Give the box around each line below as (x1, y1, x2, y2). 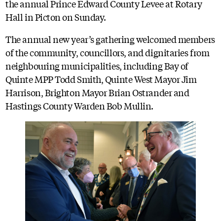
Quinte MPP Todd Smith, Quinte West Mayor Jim (5, 73, 197, 86)
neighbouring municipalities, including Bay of (5, 59, 188, 73)
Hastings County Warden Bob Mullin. (5, 99, 153, 112)
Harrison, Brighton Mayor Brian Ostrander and (5, 86, 189, 99)
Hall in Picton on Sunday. (5, 10, 106, 24)
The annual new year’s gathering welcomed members (5, 33, 215, 46)
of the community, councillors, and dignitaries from (5, 46, 210, 59)
